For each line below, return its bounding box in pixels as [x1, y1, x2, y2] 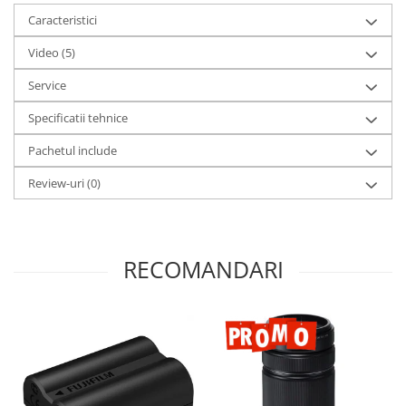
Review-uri [28, 175, 87, 192]
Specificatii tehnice [28, 110, 128, 127]
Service [28, 77, 66, 94]
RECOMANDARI [122, 254, 284, 285]
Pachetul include [28, 142, 117, 159]
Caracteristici [28, 12, 97, 29]
